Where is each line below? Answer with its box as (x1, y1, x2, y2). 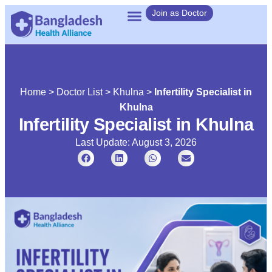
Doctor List (56, 86, 103, 97)
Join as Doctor (151, 8, 207, 18)
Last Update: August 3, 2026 (75, 137, 197, 148)
